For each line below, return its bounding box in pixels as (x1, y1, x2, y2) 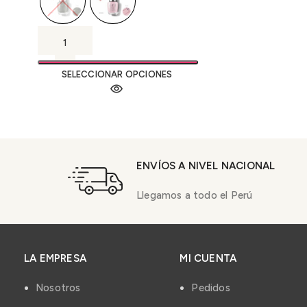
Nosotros (36, 281, 81, 294)
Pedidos (191, 281, 230, 294)
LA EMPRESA (24, 251, 86, 265)
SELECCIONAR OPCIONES (61, 69, 173, 79)
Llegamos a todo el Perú (136, 188, 253, 201)
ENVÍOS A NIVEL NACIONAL (136, 159, 275, 172)
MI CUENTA (180, 251, 237, 265)
